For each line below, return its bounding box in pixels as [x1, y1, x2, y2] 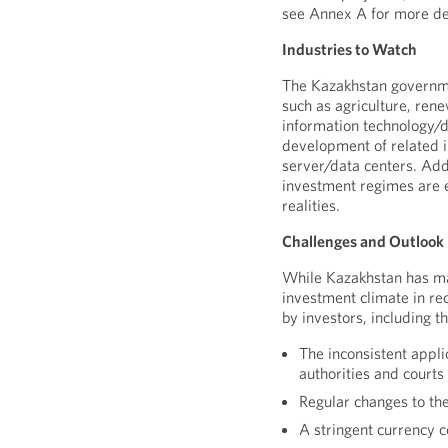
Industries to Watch [282, 39, 418, 59]
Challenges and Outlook [282, 231, 445, 251]
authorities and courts [299, 363, 445, 383]
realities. [282, 195, 341, 215]
